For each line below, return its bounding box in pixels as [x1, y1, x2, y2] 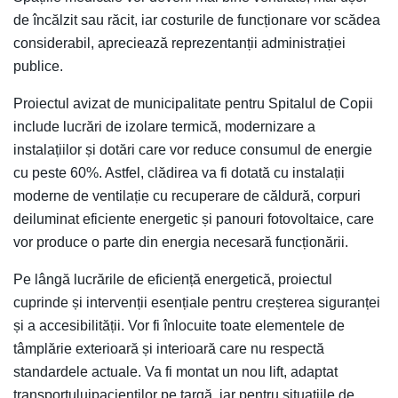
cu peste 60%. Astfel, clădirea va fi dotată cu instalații [13, 164, 345, 180]
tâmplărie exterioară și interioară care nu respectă [13, 340, 324, 356]
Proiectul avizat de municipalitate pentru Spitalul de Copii [13, 95, 373, 111]
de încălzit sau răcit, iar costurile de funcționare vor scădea [13, 12, 380, 28]
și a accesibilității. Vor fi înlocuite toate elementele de [13, 317, 345, 333]
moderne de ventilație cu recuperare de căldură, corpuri [13, 187, 361, 203]
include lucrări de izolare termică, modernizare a [13, 118, 315, 134]
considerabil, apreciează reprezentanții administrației [13, 35, 346, 51]
